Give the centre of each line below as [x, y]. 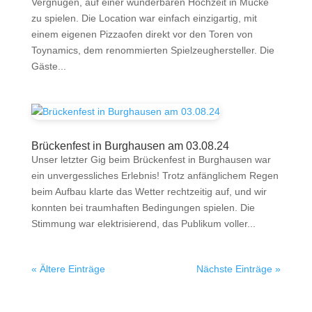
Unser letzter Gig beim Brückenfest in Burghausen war [151, 160]
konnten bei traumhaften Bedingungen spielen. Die [143, 208]
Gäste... [48, 67]
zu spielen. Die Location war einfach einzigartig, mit [144, 18]
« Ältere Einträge [68, 269]
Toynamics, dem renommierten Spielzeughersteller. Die [153, 50]
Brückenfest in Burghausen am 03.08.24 [130, 146]
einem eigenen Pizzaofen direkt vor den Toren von [142, 34]
